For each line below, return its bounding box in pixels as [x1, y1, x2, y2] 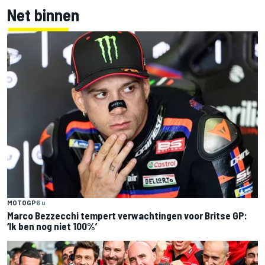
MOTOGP [7, 198, 36, 207]
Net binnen [7, 5, 79, 25]
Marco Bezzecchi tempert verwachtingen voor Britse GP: [7, 209, 247, 222]
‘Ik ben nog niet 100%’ [7, 220, 97, 232]
